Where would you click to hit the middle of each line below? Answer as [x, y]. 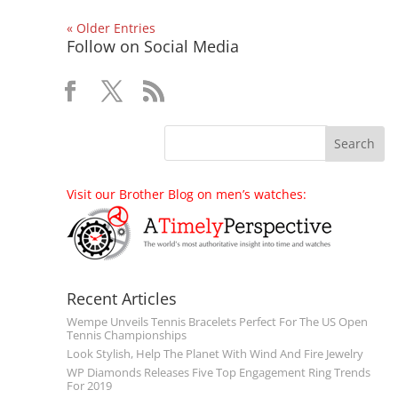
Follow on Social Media [152, 46]
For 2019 [89, 386]
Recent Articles [121, 298]
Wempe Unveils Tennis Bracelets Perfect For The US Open [217, 322]
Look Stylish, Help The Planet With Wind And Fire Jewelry [215, 354]
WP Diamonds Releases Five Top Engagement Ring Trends [218, 373]
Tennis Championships [126, 335]
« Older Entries [111, 28]
